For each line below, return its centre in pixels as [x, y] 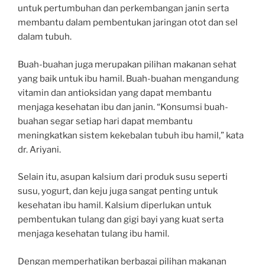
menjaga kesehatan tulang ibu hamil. [93, 234]
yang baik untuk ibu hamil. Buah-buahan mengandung [128, 78]
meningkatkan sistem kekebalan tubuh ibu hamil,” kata [131, 135]
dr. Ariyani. [39, 149]
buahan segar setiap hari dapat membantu [105, 121]
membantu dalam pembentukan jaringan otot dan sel [128, 23]
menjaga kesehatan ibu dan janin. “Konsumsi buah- [123, 107]
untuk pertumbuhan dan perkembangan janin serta [123, 9]
